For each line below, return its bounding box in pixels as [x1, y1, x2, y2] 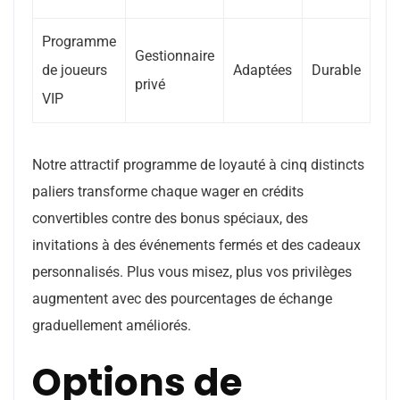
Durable [312, 62, 361, 79]
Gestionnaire [135, 47, 214, 64]
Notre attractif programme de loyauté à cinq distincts [32, 156, 364, 173]
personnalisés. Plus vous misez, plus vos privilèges [32, 263, 352, 280]
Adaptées [233, 62, 292, 79]
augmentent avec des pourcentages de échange [32, 290, 332, 307]
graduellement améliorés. [32, 317, 191, 334]
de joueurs [42, 62, 107, 79]
